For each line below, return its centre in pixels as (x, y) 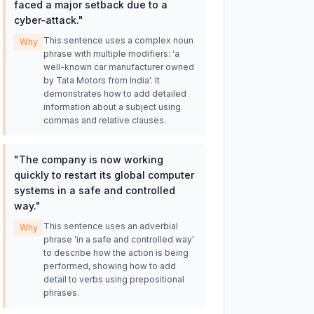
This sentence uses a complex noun (118, 40)
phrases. (61, 293)
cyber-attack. (46, 20)
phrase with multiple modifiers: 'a (111, 54)
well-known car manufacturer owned (118, 67)
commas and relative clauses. (104, 120)
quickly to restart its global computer (104, 175)
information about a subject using (112, 107)
